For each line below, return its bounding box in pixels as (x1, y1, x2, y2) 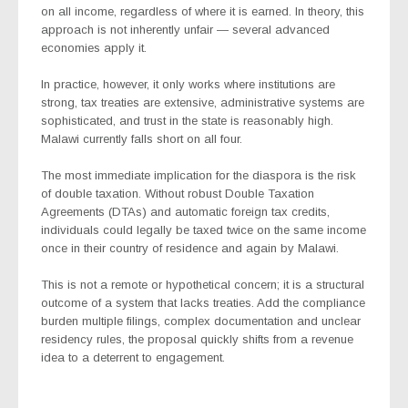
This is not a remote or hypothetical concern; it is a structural (41, 278, 364, 292)
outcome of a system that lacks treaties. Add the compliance (41, 296, 365, 311)
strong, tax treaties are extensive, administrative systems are (41, 96, 364, 110)
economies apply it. (41, 41, 147, 56)
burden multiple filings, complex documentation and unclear (41, 314, 361, 329)
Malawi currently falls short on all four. (41, 132, 242, 147)
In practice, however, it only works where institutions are (41, 77, 335, 92)
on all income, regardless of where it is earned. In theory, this (41, 5, 364, 19)
